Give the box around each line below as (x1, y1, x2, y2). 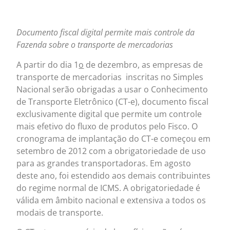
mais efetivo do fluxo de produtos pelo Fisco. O (16, 120, 198, 132)
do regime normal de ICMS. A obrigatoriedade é (16, 182, 201, 194)
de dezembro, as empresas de (84, 59, 203, 70)
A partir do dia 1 (16, 59, 79, 70)
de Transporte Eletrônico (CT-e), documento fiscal (16, 95, 209, 107)
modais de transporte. (16, 206, 104, 218)
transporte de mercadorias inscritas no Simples (16, 71, 204, 83)
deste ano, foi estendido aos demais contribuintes (16, 169, 211, 181)
